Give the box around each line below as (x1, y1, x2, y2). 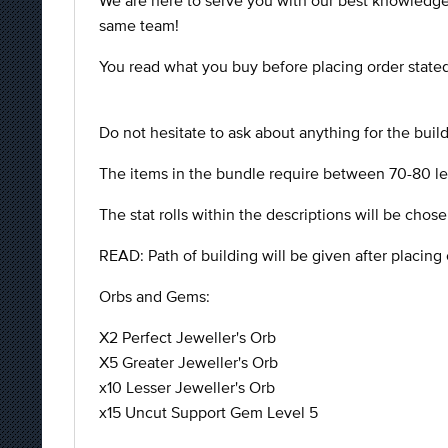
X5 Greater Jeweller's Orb (99, 353, 278, 371)
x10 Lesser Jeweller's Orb (99, 378, 275, 396)
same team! (99, 16, 179, 34)
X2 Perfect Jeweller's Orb (99, 328, 276, 346)
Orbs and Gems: (99, 287, 210, 305)
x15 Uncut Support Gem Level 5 (99, 403, 318, 421)
